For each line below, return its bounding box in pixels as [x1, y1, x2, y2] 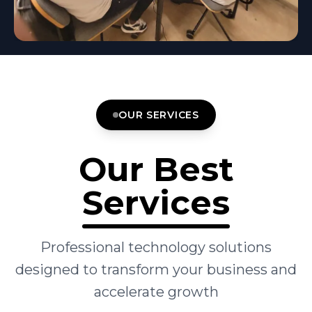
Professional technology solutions [40, 239, 272, 256]
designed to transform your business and [15, 261, 297, 278]
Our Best [78, 149, 234, 189]
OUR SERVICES [118, 109, 199, 121]
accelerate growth [93, 283, 219, 300]
